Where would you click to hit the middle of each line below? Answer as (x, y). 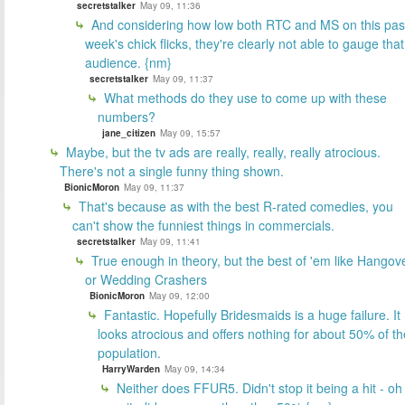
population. (129, 353)
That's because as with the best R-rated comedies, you (234, 207)
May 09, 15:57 (190, 133)
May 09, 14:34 (195, 369)
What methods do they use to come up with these (244, 98)
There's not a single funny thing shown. (172, 171)
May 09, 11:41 (170, 242)
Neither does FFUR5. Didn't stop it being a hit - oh (258, 388)
